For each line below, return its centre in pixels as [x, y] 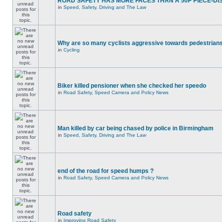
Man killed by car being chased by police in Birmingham [136, 128]
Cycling [72, 50]
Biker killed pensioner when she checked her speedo [132, 86]
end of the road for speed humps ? [106, 171]
